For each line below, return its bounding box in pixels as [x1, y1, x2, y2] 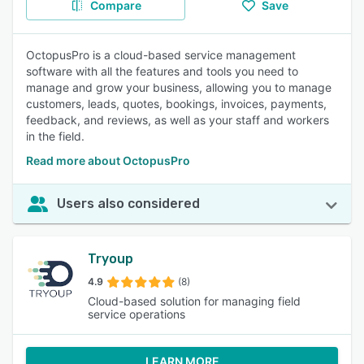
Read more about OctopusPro [26, 154, 190, 167]
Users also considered [57, 196, 200, 211]
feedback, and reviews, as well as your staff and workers [26, 113, 329, 127]
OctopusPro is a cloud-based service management [26, 48, 296, 62]
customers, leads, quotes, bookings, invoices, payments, [26, 97, 327, 110]
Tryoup [88, 251, 133, 266]
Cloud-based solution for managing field [88, 294, 301, 308]
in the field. [26, 129, 84, 143]
